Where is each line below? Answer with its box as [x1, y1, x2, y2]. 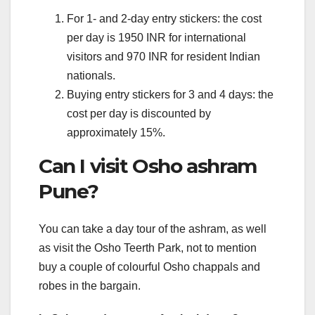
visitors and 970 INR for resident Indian [67, 50, 260, 63]
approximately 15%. [67, 126, 165, 139]
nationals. [67, 69, 115, 82]
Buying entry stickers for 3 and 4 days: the [67, 88, 274, 101]
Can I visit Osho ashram [39, 153, 257, 178]
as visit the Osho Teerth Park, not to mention [39, 241, 257, 254]
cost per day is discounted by [67, 107, 211, 120]
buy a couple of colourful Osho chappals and [39, 260, 260, 273]
